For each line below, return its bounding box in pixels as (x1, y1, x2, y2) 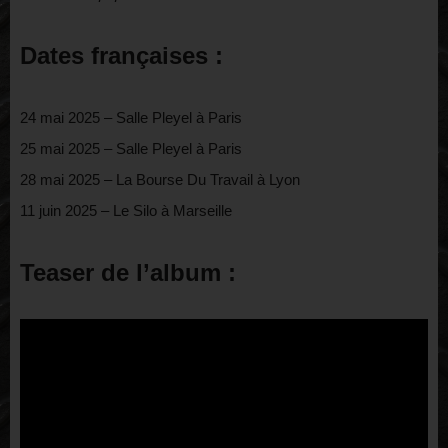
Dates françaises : (20, 42, 223, 70)
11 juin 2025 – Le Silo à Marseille (20, 202, 232, 220)
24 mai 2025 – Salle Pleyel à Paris (20, 109, 242, 127)
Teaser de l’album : (20, 259, 236, 287)
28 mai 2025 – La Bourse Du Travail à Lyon (20, 171, 300, 189)
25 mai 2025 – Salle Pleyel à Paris (20, 140, 242, 158)
